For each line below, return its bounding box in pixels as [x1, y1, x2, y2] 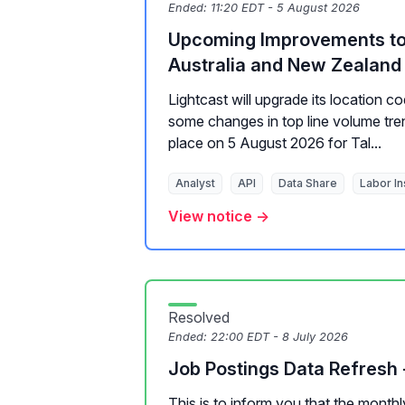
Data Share [278, 176, 337, 190]
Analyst [175, 176, 215, 190]
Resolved [168, 308, 230, 326]
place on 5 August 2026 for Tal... [168, 134, 381, 152]
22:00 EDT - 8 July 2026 [211, 330, 348, 344]
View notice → [168, 207, 269, 225]
